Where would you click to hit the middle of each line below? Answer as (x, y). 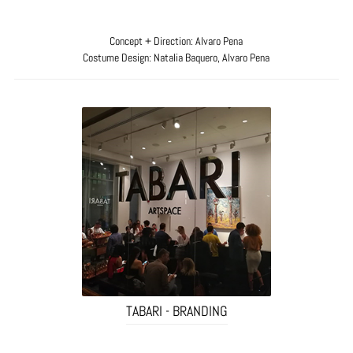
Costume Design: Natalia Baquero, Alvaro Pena (176, 57)
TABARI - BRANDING (176, 311)
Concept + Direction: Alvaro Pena (176, 41)
